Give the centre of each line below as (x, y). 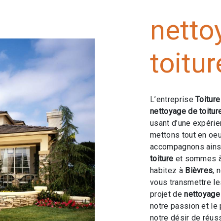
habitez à (168, 170)
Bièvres (199, 170)
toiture (162, 159)
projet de (167, 194)
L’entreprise (173, 99)
